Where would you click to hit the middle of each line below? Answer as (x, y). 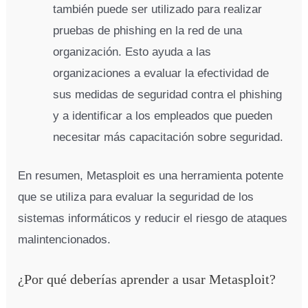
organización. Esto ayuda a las (132, 52)
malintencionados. (65, 240)
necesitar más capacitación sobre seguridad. (168, 137)
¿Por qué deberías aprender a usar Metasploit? (147, 279)
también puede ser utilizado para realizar (158, 9)
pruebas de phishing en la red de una (148, 30)
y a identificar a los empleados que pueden (163, 115)
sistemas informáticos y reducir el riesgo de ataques (153, 219)
